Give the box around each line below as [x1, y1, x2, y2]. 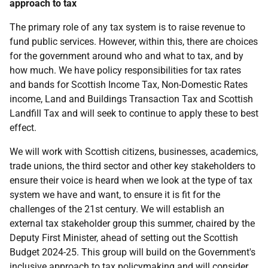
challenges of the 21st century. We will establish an [10, 203, 224, 215]
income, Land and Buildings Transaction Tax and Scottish [10, 93, 253, 105]
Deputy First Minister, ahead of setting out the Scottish [10, 232, 238, 243]
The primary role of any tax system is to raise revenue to [10, 22, 245, 33]
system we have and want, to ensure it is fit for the [10, 189, 220, 200]
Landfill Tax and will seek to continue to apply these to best [10, 108, 258, 119]
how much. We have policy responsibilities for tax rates [10, 65, 241, 76]
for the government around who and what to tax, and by [10, 50, 243, 62]
